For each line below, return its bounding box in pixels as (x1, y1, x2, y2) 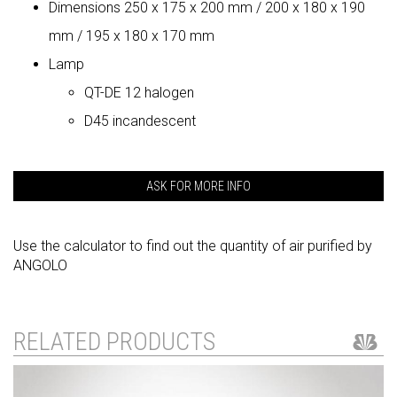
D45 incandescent (84, 112, 196, 129)
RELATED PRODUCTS (13, 326, 215, 356)
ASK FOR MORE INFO (146, 178, 251, 193)
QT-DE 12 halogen (84, 83, 194, 101)
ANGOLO (13, 256, 67, 274)
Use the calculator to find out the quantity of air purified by (13, 237, 372, 254)
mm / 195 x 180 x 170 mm (49, 27, 214, 44)
